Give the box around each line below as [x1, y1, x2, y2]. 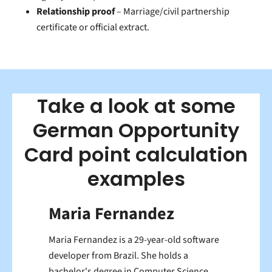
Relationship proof [36, 4, 115, 18]
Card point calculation [24, 140, 248, 168]
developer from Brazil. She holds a [49, 248, 188, 262]
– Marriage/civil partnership [115, 4, 229, 18]
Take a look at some [36, 92, 236, 120]
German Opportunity [33, 116, 239, 144]
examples [87, 165, 185, 192]
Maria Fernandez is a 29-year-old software [49, 233, 219, 246]
